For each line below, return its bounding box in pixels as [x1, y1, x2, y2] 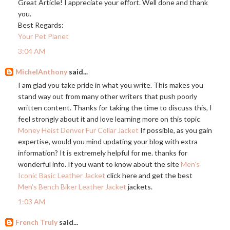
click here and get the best [105, 171, 193, 180]
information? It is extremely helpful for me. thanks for [18, 148, 187, 158]
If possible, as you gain [139, 126, 212, 135]
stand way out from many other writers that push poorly [18, 92, 197, 101]
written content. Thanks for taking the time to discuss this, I [18, 103, 212, 112]
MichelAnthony [15, 67, 67, 76]
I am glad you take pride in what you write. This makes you [18, 81, 203, 90]
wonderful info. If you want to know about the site [18, 160, 181, 169]
